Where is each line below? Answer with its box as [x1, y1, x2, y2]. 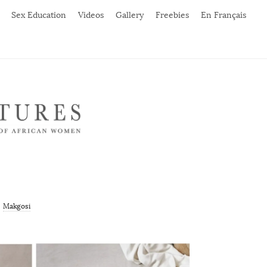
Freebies [156, 10, 189, 20]
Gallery [116, 10, 144, 20]
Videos [78, 10, 104, 20]
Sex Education [11, 10, 66, 20]
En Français [201, 10, 246, 20]
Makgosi [3, 202, 30, 211]
